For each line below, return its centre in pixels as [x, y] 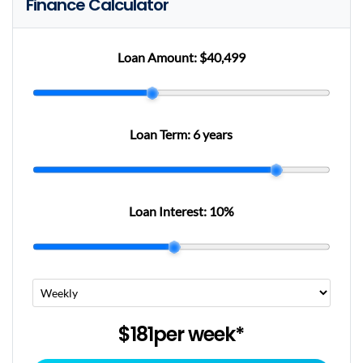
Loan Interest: [169, 211]
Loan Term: [162, 135]
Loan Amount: [158, 58]
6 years [213, 135]
